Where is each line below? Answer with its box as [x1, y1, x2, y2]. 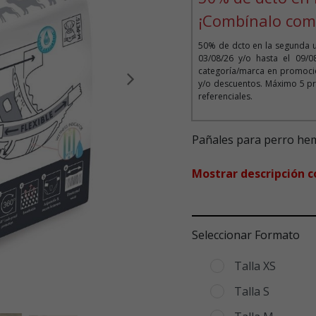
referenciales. [197, 90, 253, 103]
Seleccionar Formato [192, 227, 300, 243]
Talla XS [234, 258, 276, 274]
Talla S [234, 284, 269, 300]
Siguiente [146, 79, 196, 95]
